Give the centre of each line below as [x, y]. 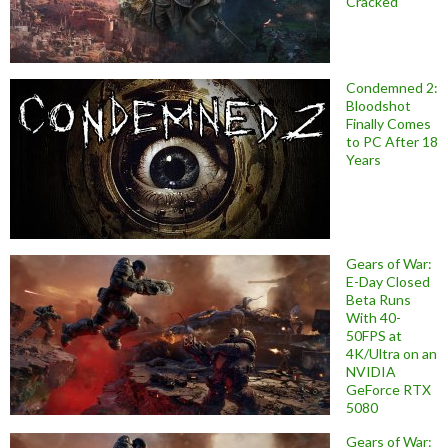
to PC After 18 [392, 141]
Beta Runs [378, 299]
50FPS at [374, 335]
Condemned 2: [392, 87]
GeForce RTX [388, 389]
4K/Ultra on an [391, 353]
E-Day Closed [388, 281]
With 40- [373, 317]
